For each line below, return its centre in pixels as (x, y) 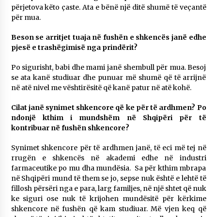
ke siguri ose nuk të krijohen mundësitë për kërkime (108, 199)
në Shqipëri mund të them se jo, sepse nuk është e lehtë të (108, 178)
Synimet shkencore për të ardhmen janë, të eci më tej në (108, 148)
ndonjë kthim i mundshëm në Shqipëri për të (108, 118)
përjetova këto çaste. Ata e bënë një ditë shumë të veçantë (108, 7)
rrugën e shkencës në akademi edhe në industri (108, 158)
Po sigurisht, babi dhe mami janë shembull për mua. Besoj (108, 67)
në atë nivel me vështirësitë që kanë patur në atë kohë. (101, 88)
